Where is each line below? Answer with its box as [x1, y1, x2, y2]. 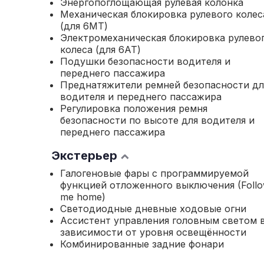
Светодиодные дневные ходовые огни [60, 203, 246, 214]
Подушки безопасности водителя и [60, 55, 230, 67]
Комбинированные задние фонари [60, 238, 224, 250]
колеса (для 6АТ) [60, 44, 141, 55]
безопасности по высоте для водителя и [60, 114, 255, 126]
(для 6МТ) [60, 20, 108, 32]
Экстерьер [51, 148, 117, 163]
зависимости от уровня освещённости [60, 226, 246, 238]
